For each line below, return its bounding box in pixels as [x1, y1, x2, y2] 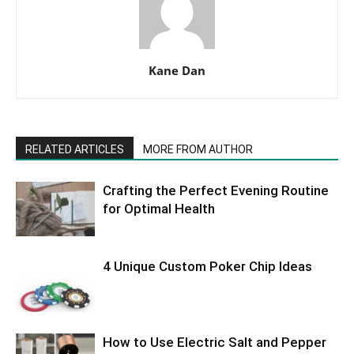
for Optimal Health [103, 201, 215, 217]
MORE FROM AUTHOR [143, 143, 253, 156]
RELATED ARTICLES [25, 143, 124, 156]
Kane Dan [149, 62, 205, 79]
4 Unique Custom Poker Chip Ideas [103, 258, 312, 275]
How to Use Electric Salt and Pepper [103, 334, 326, 351]
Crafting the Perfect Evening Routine [103, 183, 329, 199]
